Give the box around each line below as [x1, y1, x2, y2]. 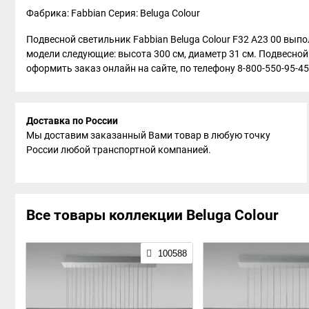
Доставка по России [26, 114, 118, 126]
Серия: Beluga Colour [108, 7, 202, 19]
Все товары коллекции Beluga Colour [26, 206, 279, 223]
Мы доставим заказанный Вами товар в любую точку [26, 129, 270, 141]
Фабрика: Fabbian [26, 7, 108, 19]
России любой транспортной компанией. [26, 143, 211, 155]
